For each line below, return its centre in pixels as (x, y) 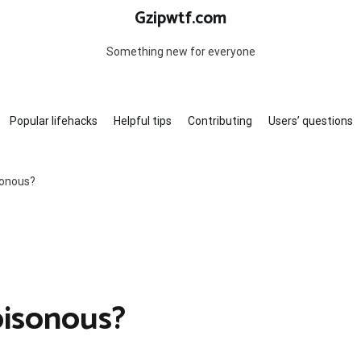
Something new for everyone (180, 52)
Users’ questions (310, 121)
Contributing (220, 121)
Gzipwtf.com (180, 19)
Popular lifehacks (53, 121)
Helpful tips (142, 121)
